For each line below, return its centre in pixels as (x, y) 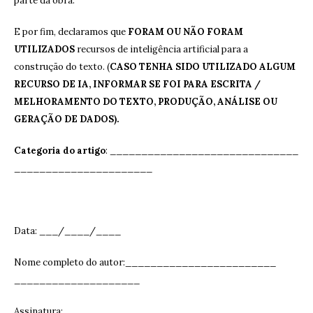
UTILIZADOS (44, 50)
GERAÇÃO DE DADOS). (68, 119)
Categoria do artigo (60, 151)
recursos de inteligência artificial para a (161, 50)
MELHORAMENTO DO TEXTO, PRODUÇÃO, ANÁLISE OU (146, 102)
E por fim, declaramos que (71, 32)
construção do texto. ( (62, 67)
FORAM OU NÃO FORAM (185, 32)
